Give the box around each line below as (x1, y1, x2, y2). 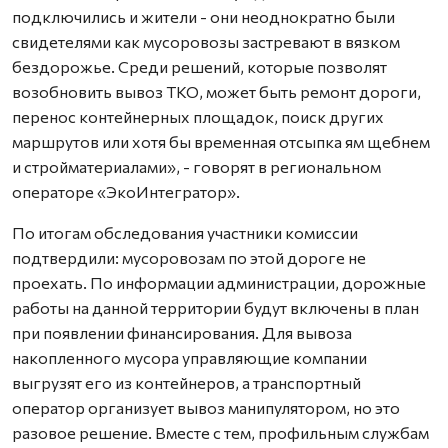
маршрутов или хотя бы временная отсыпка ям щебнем (12, 131, 430, 151)
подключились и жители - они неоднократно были (12, 6, 395, 26)
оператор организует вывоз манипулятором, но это (12, 397, 400, 417)
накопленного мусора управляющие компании (12, 347, 367, 367)
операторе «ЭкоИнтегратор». (12, 181, 240, 201)
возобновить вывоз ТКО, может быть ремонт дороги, (12, 81, 421, 101)
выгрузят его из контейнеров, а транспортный (12, 372, 361, 392)
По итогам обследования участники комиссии (12, 222, 358, 242)
